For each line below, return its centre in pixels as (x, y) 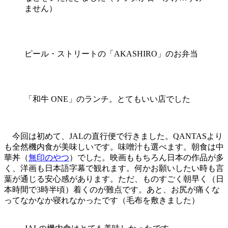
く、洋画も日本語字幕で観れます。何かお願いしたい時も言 (114, 168)
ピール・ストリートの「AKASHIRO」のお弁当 (111, 54)
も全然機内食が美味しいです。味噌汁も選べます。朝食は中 (114, 147)
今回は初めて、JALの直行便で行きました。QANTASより (113, 136)
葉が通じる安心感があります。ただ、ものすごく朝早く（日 (114, 179)
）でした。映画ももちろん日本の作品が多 (147, 158)
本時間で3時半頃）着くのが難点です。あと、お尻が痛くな (112, 190)
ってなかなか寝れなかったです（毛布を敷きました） (102, 201)
